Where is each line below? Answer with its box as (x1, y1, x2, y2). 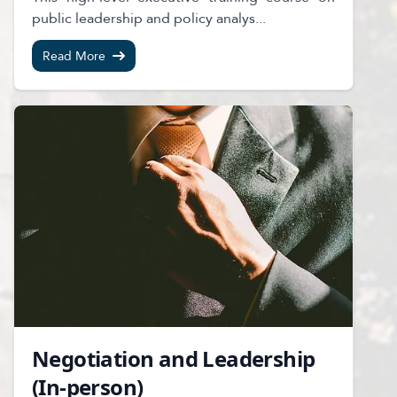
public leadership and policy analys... (32, 4, 266, 32)
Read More (43, 44, 105, 67)
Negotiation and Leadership (32, 344, 315, 373)
